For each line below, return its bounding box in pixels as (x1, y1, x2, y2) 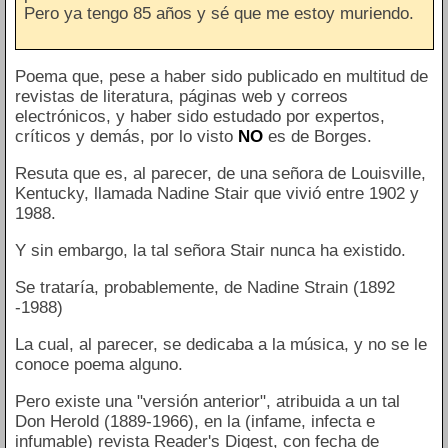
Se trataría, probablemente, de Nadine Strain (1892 (14, 278, 395, 298)
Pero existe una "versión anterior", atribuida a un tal (14, 392, 400, 412)
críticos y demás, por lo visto (14, 127, 238, 147)
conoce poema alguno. (14, 355, 183, 375)
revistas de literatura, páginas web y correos (14, 87, 348, 107)
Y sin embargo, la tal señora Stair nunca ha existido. (14, 241, 406, 261)
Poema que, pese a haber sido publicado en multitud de (14, 67, 428, 87)
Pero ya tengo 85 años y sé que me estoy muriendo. (24, 3, 414, 23)
